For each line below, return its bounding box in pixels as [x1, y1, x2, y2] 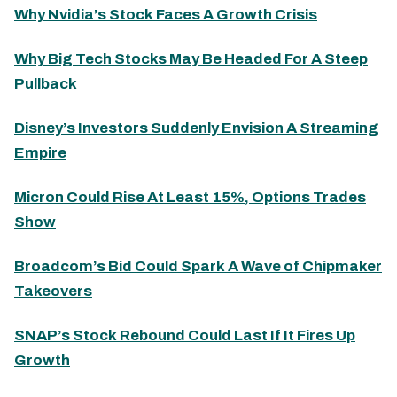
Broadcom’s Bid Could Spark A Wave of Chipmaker [14, 257, 382, 275]
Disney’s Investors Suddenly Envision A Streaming [14, 119, 378, 136]
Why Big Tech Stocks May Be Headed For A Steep [14, 50, 368, 67]
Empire [14, 144, 66, 161]
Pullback [14, 74, 77, 92]
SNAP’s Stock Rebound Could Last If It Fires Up [14, 326, 355, 344]
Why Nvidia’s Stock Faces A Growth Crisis [14, 5, 317, 23]
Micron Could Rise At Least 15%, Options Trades [14, 188, 366, 206]
